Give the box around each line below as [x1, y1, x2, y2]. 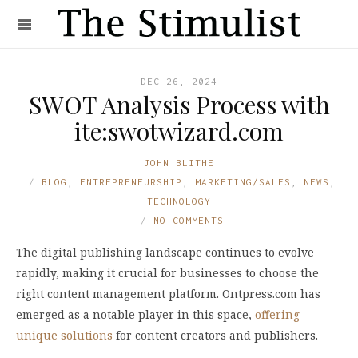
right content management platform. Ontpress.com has [16, 286, 320, 301]
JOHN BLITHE [144, 157, 214, 168]
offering [255, 307, 300, 322]
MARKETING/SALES [195, 177, 291, 187]
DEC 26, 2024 [141, 76, 217, 86]
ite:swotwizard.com [74, 115, 284, 147]
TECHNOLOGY [147, 196, 211, 206]
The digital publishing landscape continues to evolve [16, 245, 314, 260]
